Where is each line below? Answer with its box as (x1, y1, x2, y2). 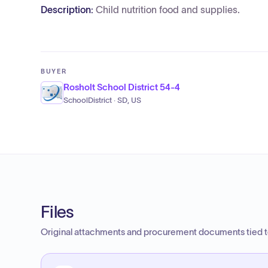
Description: (41, 4, 96, 15)
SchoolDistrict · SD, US (63, 96, 141, 105)
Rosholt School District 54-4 (63, 82, 180, 92)
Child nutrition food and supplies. (96, 4, 240, 15)
